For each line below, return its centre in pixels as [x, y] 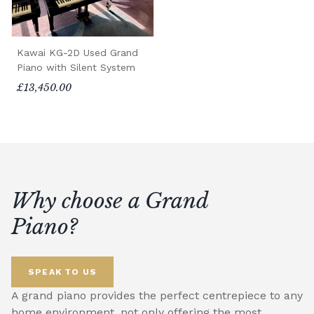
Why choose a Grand [110, 200]
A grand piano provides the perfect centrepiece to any [157, 295]
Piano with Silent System [76, 67]
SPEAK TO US [63, 272]
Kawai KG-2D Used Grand [77, 52]
